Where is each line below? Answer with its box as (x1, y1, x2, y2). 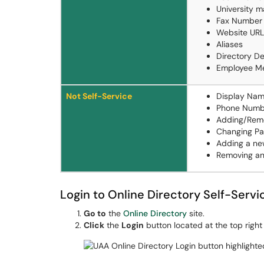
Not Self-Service (66, 91, 132, 101)
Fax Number (216, 15, 262, 26)
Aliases (216, 39, 243, 49)
